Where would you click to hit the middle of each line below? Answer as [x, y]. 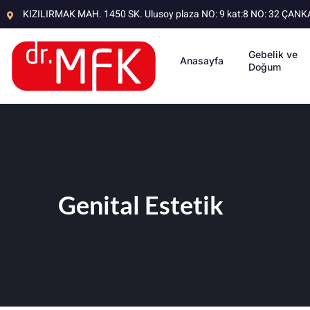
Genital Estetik [141, 204]
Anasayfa [202, 61]
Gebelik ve [273, 54]
